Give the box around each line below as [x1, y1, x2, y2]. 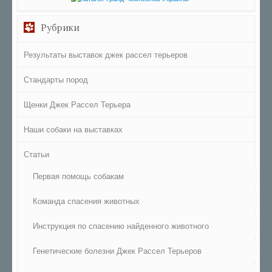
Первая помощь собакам [33, 170, 124, 182]
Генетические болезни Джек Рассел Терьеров [33, 245, 202, 257]
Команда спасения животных [33, 195, 140, 207]
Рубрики [41, 22, 80, 34]
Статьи [24, 148, 49, 160]
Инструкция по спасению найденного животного [33, 220, 209, 232]
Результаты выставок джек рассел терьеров [24, 49, 188, 61]
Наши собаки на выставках [24, 123, 123, 135]
